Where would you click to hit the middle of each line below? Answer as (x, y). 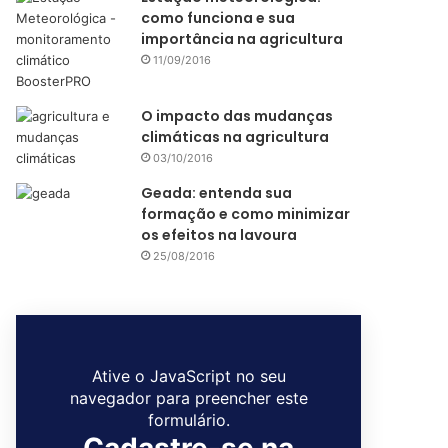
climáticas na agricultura (235, 137)
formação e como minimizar (246, 214)
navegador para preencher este (188, 398)
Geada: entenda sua (217, 193)
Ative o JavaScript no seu (188, 376)
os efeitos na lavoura (219, 235)
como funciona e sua (218, 18)
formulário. (188, 420)
